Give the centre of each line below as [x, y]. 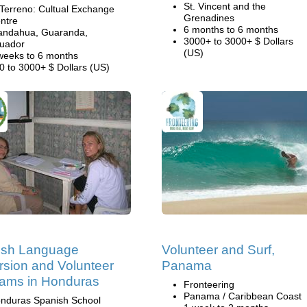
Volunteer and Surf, [218, 250]
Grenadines [209, 18]
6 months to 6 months [231, 29]
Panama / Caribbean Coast [243, 296]
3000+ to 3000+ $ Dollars [238, 41]
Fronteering [209, 284]
